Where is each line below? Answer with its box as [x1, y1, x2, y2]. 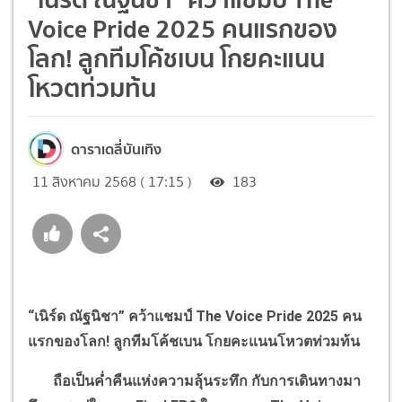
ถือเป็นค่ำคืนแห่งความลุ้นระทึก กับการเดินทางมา [28, 371, 361, 389]
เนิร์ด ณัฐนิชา [34, 307, 118, 325]
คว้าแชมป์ [128, 307, 196, 325]
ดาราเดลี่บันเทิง [71, 136, 162, 161]
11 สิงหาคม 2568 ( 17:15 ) [32, 170, 192, 192]
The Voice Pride [196, 307, 306, 325]
